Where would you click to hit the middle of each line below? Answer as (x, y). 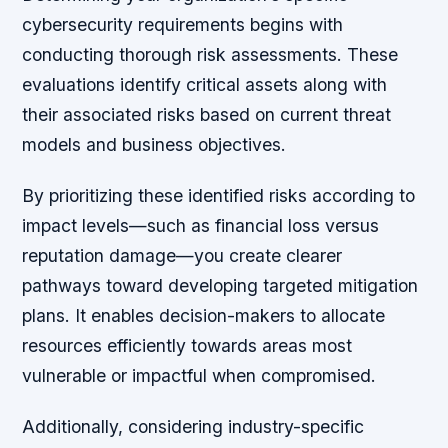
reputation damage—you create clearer (182, 255)
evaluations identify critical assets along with (205, 84)
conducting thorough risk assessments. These (210, 54)
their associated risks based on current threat (207, 114)
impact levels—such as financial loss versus (201, 225)
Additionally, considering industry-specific (193, 426)
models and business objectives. (154, 144)
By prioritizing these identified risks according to (219, 195)
